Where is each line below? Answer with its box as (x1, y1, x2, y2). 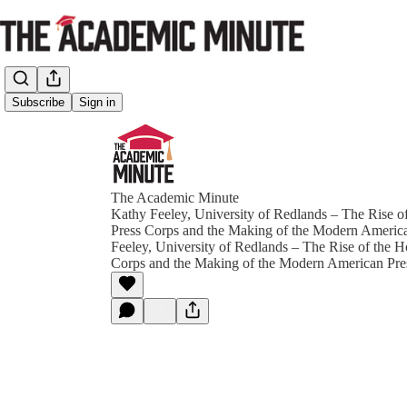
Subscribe (12, 95, 65, 110)
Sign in (79, 95, 115, 110)
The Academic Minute (111, 190, 239, 205)
